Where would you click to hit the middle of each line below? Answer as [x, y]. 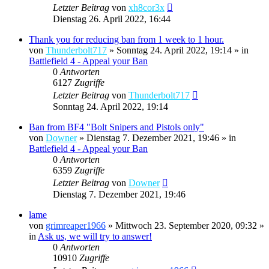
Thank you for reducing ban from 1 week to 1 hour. [126, 39]
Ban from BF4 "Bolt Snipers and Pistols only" [116, 127]
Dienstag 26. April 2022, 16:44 [112, 19]
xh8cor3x [147, 7]
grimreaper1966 [76, 225]
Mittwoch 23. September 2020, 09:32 [186, 225]
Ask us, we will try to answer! [95, 236]
